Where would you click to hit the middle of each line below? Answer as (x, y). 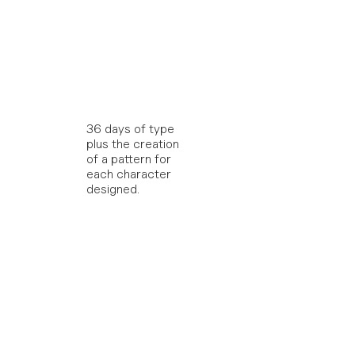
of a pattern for (129, 159)
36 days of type (130, 129)
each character (129, 174)
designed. (113, 189)
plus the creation (133, 144)
